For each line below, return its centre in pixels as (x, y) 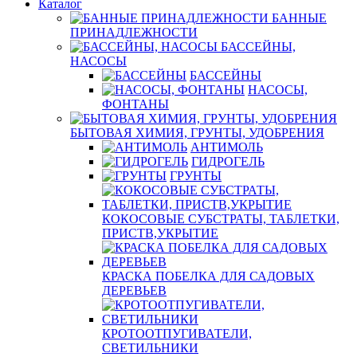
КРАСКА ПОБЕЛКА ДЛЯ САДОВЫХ (208, 276)
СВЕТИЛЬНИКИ (150, 348)
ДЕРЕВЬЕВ (134, 290)
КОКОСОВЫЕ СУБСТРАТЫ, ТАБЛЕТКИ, (221, 219)
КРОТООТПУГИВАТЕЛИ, (177, 333)
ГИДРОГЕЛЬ (228, 161)
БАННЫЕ (299, 18)
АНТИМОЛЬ (227, 147)
